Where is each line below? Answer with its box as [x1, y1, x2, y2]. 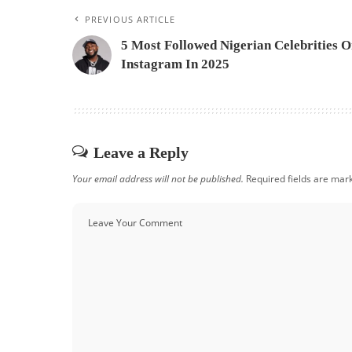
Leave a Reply [93, 144, 189, 162]
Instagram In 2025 [121, 57, 229, 72]
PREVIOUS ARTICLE [85, 13, 176, 26]
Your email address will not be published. [72, 172, 244, 186]
